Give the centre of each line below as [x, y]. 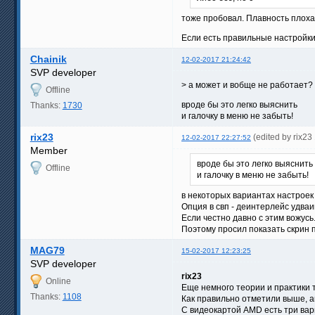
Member [49, 150]
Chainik [48, 59]
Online [58, 281]
